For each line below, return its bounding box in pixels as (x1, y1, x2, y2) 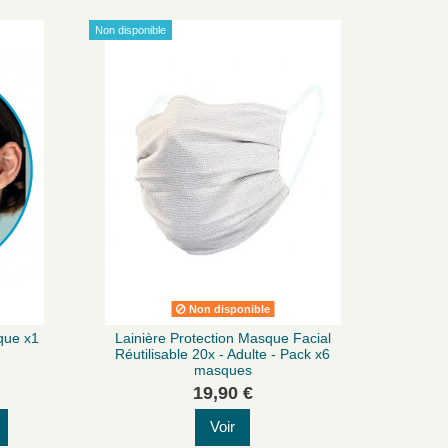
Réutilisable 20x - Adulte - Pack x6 (115, 345, 331, 362)
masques (193, 361, 252, 378)
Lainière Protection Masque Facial (114, 329, 331, 346)
